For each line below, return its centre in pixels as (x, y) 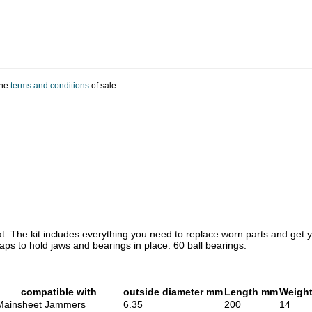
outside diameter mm (173, 291)
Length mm (251, 291)
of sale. (104, 85)
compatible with (59, 291)
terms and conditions (50, 85)
